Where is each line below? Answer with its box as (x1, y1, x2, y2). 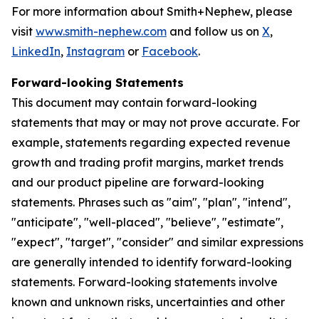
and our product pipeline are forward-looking (11, 175, 264, 190)
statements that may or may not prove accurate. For (11, 115, 300, 130)
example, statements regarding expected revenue (11, 135, 291, 150)
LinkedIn (11, 44, 61, 59)
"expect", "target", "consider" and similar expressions (11, 235, 303, 250)
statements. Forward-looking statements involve (11, 275, 278, 290)
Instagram (66, 44, 125, 59)
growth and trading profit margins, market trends (11, 155, 283, 170)
